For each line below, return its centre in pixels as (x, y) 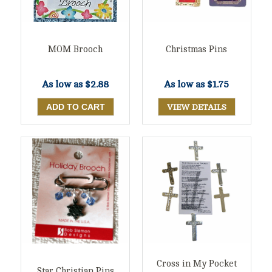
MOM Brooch (76, 49)
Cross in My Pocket (196, 264)
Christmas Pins (197, 49)
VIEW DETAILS (196, 107)
